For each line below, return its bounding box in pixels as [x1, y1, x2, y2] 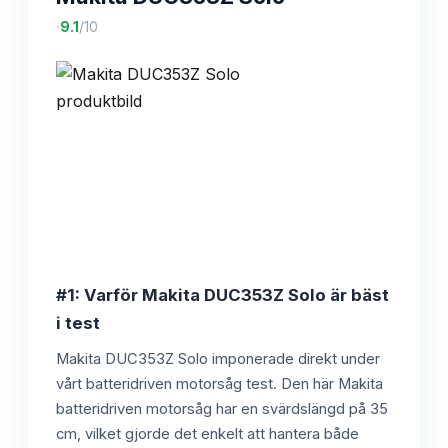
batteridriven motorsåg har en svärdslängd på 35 [56, 399, 388, 418]
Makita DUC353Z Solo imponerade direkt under [56, 349, 380, 368]
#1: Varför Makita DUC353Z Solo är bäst [56, 284, 389, 305]
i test [56, 312, 100, 333]
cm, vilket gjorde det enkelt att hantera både [56, 424, 359, 443]
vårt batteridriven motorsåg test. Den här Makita [56, 374, 383, 393]
